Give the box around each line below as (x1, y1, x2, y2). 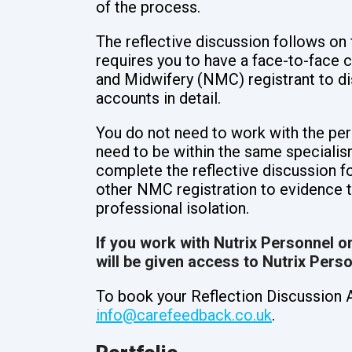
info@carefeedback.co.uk (96, 306, 272, 325)
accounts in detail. (96, 89, 221, 108)
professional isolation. (96, 199, 249, 218)
